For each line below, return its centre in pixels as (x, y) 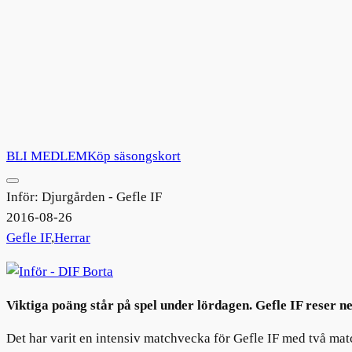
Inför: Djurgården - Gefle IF (84, 197)
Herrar (72, 238)
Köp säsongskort (134, 156)
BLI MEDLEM (47, 156)
